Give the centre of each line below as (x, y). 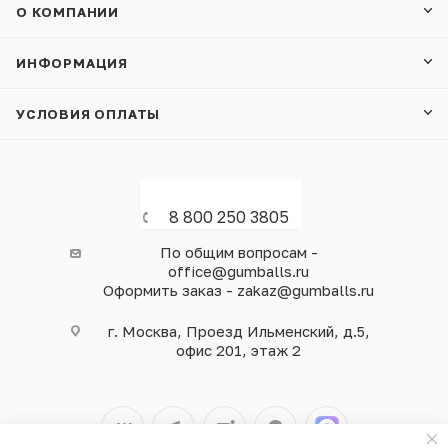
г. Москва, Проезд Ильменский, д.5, (238, 331)
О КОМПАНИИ (67, 12)
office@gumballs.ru (238, 271)
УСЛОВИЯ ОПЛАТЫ (88, 114)
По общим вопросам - (238, 252)
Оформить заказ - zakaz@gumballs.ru (238, 290)
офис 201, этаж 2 (238, 350)
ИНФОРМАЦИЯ (72, 63)
